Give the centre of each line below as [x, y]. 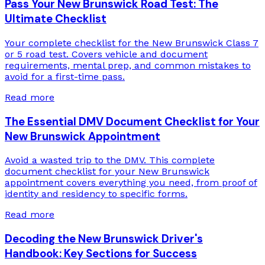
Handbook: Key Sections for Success [101, 254]
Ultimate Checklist [56, 19]
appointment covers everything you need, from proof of [131, 183]
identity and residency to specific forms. [96, 194]
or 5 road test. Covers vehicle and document [106, 54]
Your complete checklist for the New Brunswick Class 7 [132, 43]
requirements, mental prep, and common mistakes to [128, 65]
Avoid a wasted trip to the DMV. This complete [110, 160]
